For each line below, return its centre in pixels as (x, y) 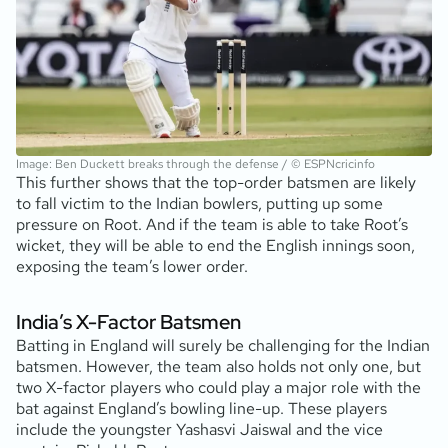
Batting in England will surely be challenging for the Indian (223, 346)
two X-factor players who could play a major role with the (218, 388)
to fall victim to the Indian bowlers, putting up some (199, 204)
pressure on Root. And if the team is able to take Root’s (212, 225)
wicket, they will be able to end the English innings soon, (215, 246)
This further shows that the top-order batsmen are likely (216, 183)
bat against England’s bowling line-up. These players (201, 409)
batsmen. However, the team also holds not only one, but (218, 367)
